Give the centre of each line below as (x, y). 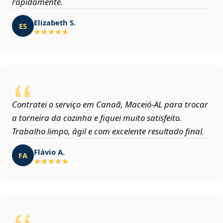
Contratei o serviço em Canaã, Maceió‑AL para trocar (110, 105)
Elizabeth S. (55, 22)
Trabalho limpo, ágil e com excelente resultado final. (108, 131)
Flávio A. (49, 152)
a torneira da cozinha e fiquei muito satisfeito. (97, 118)
